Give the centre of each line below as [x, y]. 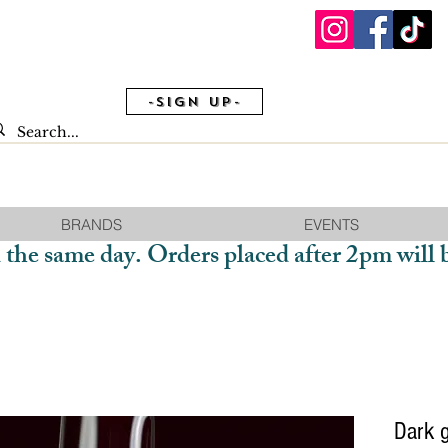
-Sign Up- [194, 101]
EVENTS [331, 224]
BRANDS [91, 224]
